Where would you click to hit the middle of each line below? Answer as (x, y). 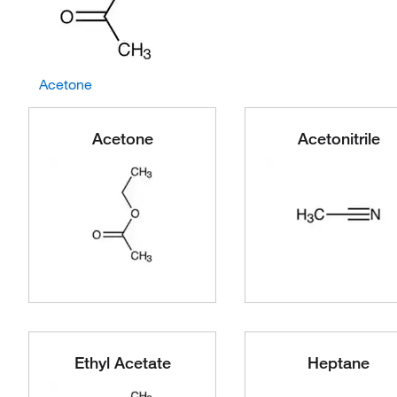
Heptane (339, 362)
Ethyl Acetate (122, 362)
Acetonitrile (339, 138)
